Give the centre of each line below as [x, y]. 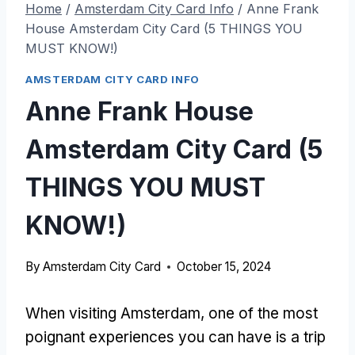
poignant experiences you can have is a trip [176, 337]
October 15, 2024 [224, 266]
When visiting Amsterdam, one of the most [172, 313]
